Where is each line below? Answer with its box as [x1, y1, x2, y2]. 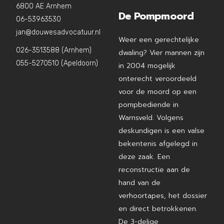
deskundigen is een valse [118, 125, 204, 136]
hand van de [118, 177, 160, 188]
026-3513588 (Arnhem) [15, 46, 91, 55]
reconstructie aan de [118, 164, 190, 175]
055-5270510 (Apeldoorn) [15, 59, 98, 68]
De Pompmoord [118, 8, 194, 24]
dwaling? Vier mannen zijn [118, 47, 204, 58]
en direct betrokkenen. [118, 203, 197, 214]
